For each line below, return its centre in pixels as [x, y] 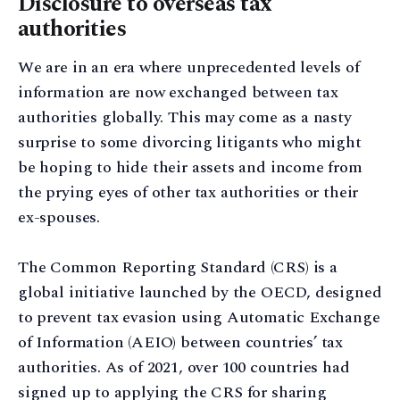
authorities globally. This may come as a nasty [185, 117]
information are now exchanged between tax [178, 92]
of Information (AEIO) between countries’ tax [181, 343]
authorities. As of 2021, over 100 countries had [184, 368]
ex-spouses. [59, 217]
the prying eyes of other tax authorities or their [188, 192]
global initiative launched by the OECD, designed [200, 293]
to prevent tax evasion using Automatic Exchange [199, 318]
